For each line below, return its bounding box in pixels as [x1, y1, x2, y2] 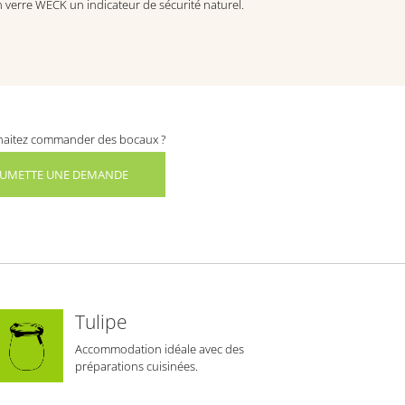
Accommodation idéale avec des [75, 341, 245, 358]
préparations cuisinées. [75, 358, 199, 375]
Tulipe [75, 309, 128, 335]
